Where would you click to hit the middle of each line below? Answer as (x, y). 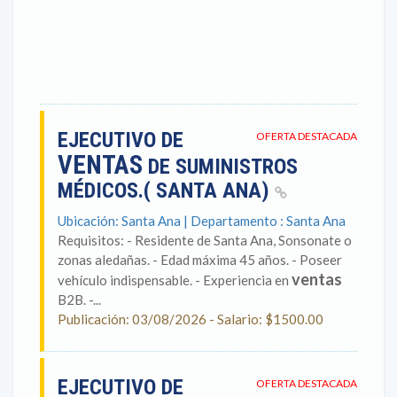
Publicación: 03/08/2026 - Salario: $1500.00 (191, 319)
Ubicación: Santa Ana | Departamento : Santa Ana (202, 221)
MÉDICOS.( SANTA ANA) (166, 191)
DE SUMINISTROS (220, 167)
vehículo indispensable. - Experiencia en (175, 280)
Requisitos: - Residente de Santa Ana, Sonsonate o (205, 240)
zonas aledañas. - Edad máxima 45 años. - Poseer (200, 260)
